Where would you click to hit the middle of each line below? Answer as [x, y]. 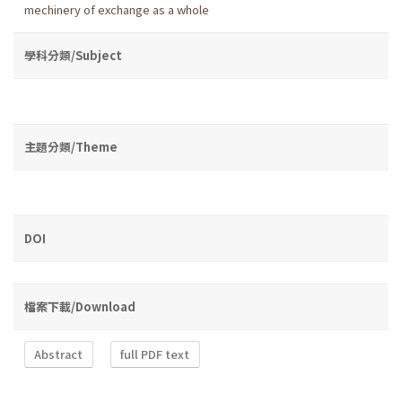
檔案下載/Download [80, 306]
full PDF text [155, 354]
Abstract [59, 354]
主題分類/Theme [71, 146]
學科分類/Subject [73, 55]
